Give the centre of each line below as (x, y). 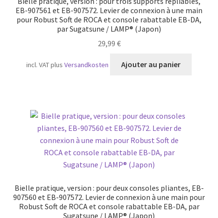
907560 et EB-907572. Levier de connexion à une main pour (109, 197)
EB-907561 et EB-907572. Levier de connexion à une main (109, 10)
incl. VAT (38, 65)
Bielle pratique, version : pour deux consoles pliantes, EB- (109, 188)
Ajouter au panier (151, 64)
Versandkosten (87, 65)
